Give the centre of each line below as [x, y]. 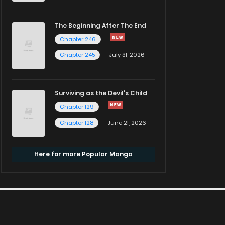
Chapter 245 [77, 55]
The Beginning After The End [100, 26]
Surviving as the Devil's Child [101, 93]
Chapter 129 [77, 107]
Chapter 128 [77, 122]
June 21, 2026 [127, 122]
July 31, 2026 [127, 55]
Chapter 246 [78, 39]
